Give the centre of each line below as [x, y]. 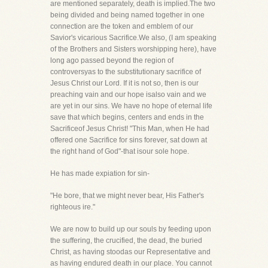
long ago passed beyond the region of [112, 60]
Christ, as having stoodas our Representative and [130, 252]
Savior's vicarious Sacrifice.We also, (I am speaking [133, 38]
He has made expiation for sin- [100, 173]
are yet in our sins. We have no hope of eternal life [131, 106]
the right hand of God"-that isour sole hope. [120, 151]
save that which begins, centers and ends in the [127, 117]
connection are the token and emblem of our [122, 26]
